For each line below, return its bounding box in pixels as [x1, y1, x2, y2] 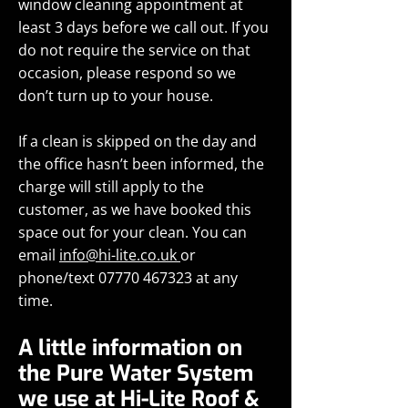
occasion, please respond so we [18, 63, 236, 83]
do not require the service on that [18, 40, 250, 60]
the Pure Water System [18, 359, 253, 388]
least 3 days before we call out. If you [18, 17, 269, 37]
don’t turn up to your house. [18, 86, 213, 106]
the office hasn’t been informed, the [18, 154, 264, 174]
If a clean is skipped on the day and [18, 131, 257, 151]
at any [192, 268, 238, 288]
